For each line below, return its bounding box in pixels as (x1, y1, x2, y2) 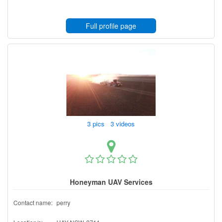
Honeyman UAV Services (69, 176, 153, 187)
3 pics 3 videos (85, 118, 139, 128)
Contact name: (13, 198, 53, 207)
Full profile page (86, 20, 136, 31)
